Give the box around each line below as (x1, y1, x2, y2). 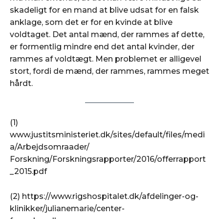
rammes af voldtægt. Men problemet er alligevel (10, 54, 201, 64)
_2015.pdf (10, 166, 47, 176)
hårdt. (10, 78, 33, 88)
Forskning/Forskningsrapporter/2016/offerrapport (10, 154, 206, 164)
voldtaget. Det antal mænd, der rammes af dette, (10, 29, 204, 39)
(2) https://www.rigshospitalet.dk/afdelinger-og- (10, 191, 198, 201)
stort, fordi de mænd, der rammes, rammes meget (10, 66, 209, 76)
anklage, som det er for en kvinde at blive (10, 17, 173, 27)
